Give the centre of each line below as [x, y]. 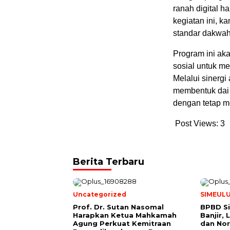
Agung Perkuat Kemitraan [122, 223]
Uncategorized [100, 194]
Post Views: [197, 123]
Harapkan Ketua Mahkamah [125, 215]
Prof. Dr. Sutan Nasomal [118, 207]
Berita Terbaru [109, 162]
